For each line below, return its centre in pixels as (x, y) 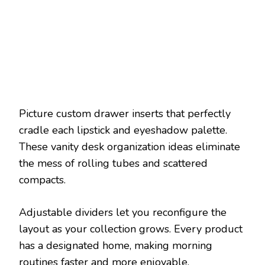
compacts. (42, 180)
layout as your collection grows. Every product (131, 229)
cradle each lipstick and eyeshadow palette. (123, 130)
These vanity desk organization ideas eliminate (130, 147)
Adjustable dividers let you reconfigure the (123, 213)
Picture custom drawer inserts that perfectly (125, 114)
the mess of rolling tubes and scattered (113, 164)
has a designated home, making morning (116, 246)
